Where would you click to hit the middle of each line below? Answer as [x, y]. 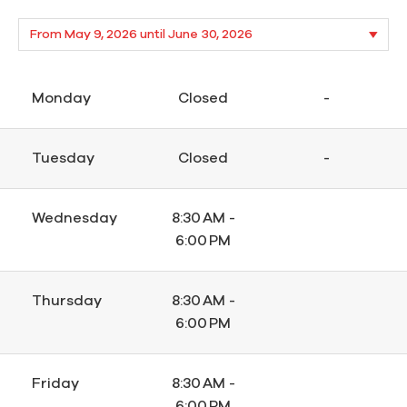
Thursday [67, 301]
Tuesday [63, 159]
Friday [55, 384]
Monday [61, 99]
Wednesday [74, 218]
